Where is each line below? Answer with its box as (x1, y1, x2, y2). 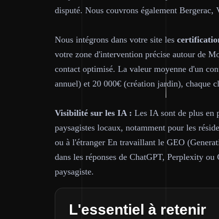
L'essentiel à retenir (69, 201, 206, 218)
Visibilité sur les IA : (55, 108, 132, 118)
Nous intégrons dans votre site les (55, 35, 177, 44)
